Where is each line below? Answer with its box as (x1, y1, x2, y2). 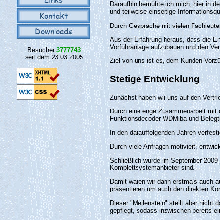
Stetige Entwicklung (110, 74, 200, 84)
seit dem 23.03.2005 (25, 54, 83, 61)
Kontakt (39, 10, 68, 21)
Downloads (35, 26, 72, 37)
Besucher (27, 46, 56, 54)
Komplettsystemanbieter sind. (110, 164, 195, 171)
